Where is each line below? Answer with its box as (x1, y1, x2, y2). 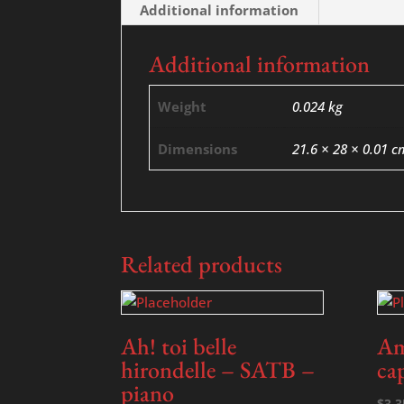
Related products (121, 249, 283, 280)
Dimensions (158, 140, 238, 158)
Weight (158, 97, 207, 115)
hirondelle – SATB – (121, 354, 316, 385)
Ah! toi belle (121, 331, 237, 362)
